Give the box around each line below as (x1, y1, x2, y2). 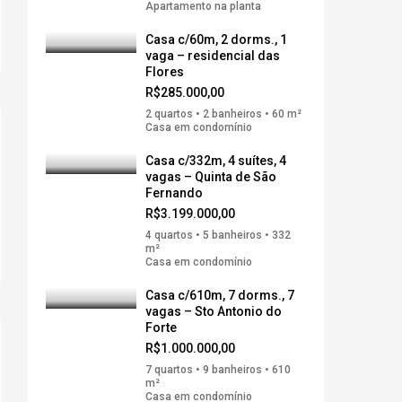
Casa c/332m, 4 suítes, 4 (145, 153, 286, 168)
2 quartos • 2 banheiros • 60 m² (145, 108, 301, 120)
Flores (145, 65, 184, 79)
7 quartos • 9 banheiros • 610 (145, 363, 291, 376)
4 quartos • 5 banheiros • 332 (145, 229, 291, 241)
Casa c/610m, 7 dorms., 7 (145, 288, 294, 302)
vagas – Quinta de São (145, 170, 276, 184)
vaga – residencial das (145, 48, 280, 63)
